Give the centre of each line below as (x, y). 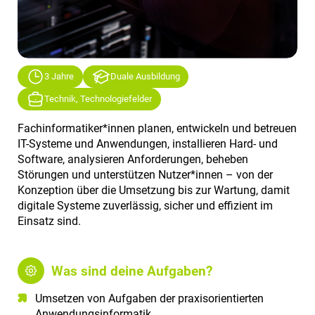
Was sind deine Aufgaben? (132, 271)
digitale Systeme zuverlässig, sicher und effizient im (145, 206)
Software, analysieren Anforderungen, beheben (133, 160)
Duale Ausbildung (145, 77)
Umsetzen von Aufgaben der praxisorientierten (149, 299)
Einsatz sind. (49, 221)
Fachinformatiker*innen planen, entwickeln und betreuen (157, 129)
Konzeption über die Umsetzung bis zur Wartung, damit (154, 191)
